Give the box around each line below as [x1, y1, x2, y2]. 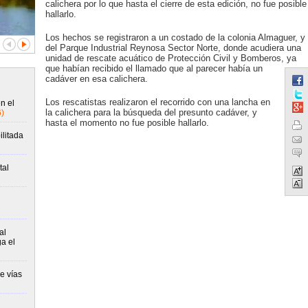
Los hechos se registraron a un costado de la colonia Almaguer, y [45, 32, 305, 43]
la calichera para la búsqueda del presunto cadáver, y [45, 107, 257, 118]
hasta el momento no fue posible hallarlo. [45, 118, 209, 128]
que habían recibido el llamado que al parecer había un [45, 63, 263, 74]
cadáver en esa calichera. [45, 74, 148, 84]
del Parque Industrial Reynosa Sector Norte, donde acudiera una [45, 43, 301, 53]
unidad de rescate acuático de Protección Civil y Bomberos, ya [45, 53, 296, 63]
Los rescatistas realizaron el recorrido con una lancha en [45, 97, 270, 107]
